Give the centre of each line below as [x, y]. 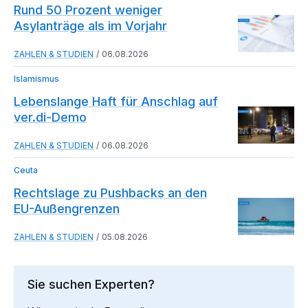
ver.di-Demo [50, 117]
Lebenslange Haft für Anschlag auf [116, 101]
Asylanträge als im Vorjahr [90, 25]
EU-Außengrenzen [67, 208]
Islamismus [36, 78]
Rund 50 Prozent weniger [88, 10]
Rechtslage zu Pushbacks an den [110, 192]
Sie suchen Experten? [91, 284]
